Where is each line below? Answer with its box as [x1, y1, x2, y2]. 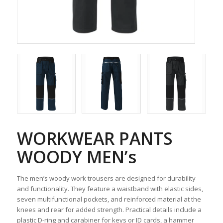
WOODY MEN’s [16, 145, 136, 168]
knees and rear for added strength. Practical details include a [16, 205, 202, 214]
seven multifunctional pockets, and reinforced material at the [16, 194, 201, 204]
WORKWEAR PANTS [16, 126, 173, 150]
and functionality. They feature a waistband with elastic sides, [16, 184, 203, 193]
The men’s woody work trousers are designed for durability [16, 173, 196, 183]
